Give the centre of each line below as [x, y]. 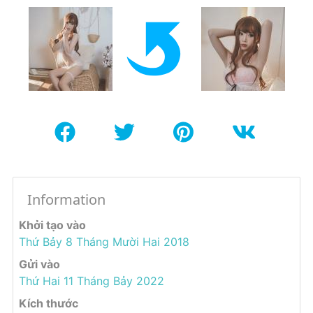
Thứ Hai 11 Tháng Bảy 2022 [92, 281]
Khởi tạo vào [52, 225]
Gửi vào [39, 264]
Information [66, 200]
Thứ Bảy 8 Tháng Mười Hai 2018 [104, 242]
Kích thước [49, 304]
